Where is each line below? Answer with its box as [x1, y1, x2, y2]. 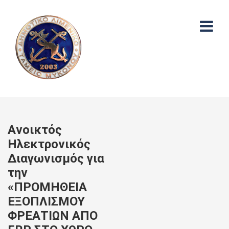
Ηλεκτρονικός [8, 137, 90, 151]
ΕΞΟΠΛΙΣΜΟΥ [8, 194, 85, 209]
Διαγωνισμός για [8, 151, 104, 166]
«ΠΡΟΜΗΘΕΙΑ [8, 180, 87, 194]
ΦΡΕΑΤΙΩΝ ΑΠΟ [8, 209, 98, 223]
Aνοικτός [8, 123, 62, 137]
